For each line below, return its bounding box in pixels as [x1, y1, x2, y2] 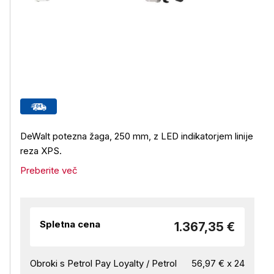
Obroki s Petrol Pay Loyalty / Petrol [30, 257, 177, 269]
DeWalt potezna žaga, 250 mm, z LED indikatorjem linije [20, 130, 253, 142]
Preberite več [20, 165, 78, 176]
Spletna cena [40, 218, 100, 230]
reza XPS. [20, 145, 62, 157]
